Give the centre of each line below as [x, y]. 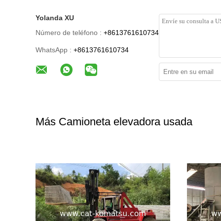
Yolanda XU [55, 18]
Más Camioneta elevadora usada [114, 122]
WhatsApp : [54, 50]
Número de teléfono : [69, 33]
